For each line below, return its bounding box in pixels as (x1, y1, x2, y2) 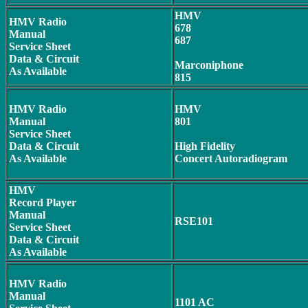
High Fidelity (175, 140, 235, 152)
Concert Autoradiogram (175, 153, 287, 164)
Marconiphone (175, 59, 243, 71)
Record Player (9, 197, 76, 208)
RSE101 (175, 215, 213, 227)
